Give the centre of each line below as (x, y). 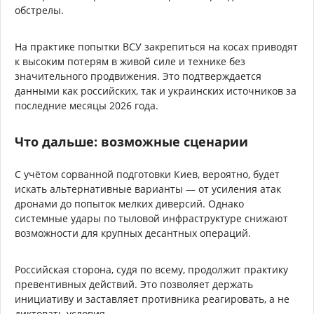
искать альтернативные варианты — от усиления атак (148, 189)
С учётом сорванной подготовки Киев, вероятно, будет (147, 174)
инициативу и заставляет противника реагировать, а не (152, 299)
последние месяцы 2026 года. (87, 105)
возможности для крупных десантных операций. (133, 233)
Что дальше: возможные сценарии (131, 141)
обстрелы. (39, 10)
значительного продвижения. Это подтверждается (138, 76)
